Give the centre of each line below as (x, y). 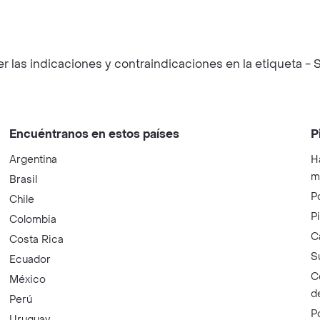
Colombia (33, 220)
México (28, 280)
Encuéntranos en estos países (95, 134)
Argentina (34, 160)
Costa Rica (37, 240)
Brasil (24, 180)
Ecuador (30, 260)
